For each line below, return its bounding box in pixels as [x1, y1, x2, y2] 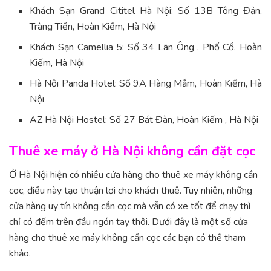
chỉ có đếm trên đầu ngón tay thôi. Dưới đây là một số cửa [9, 215, 248, 229]
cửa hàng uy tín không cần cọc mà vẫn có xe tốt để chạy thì [9, 199, 250, 213]
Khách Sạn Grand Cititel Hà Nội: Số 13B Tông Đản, [30, 4, 262, 18]
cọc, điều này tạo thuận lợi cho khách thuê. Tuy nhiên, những [9, 183, 252, 197]
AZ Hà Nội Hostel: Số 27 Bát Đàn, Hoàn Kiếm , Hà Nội [30, 113, 259, 127]
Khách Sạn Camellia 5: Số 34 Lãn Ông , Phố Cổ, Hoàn [30, 41, 262, 54]
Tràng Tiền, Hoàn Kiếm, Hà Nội [30, 20, 157, 34]
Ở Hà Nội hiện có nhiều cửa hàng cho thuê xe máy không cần [9, 168, 258, 181]
